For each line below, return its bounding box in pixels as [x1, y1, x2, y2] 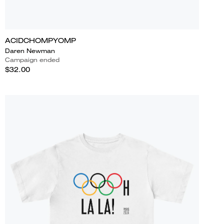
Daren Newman [4, 46, 55, 55]
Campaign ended [4, 55, 59, 64]
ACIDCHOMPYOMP [4, 35, 76, 45]
